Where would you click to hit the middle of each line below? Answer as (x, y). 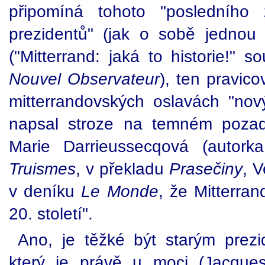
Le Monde (120, 191)
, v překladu (122, 169)
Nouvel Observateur (85, 79)
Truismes (42, 169)
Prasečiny (206, 169)
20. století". (51, 214)
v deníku (45, 191)
